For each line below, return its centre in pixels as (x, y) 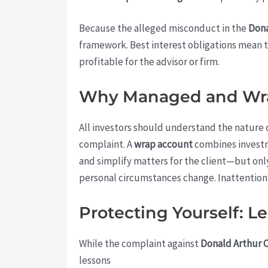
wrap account (163, 144)
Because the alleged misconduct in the (164, 28)
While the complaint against (140, 244)
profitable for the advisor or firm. (149, 62)
